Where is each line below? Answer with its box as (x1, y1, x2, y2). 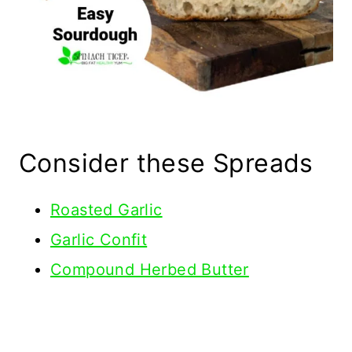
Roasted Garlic (50, 200, 163, 219)
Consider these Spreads (19, 147, 313, 178)
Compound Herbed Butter (50, 259, 249, 279)
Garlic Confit (50, 229, 148, 249)
